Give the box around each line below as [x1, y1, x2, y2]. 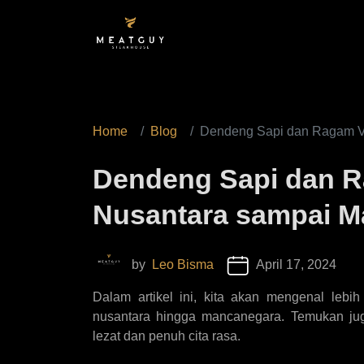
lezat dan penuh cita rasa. [93, 329, 240, 343]
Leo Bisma [152, 258, 214, 271]
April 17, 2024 [256, 258, 336, 271]
